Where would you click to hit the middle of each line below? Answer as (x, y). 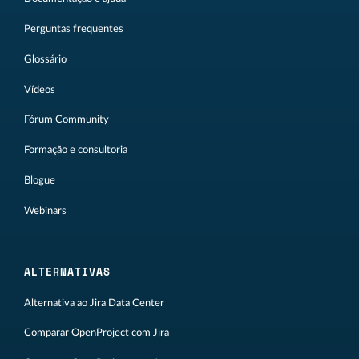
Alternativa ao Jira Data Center (94, 303)
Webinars (45, 210)
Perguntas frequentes (74, 29)
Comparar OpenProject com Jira (97, 333)
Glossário (45, 59)
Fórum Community (67, 120)
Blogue (40, 181)
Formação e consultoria (76, 150)
